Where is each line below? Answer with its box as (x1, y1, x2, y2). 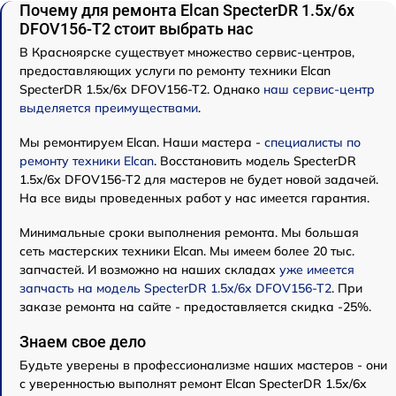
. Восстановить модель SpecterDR (154, 153, 356, 170)
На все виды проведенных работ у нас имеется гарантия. (19, 190, 369, 207)
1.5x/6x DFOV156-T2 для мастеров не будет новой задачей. (19, 171, 378, 188)
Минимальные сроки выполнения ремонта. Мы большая (19, 225, 359, 241)
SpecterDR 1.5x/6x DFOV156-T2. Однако (19, 81, 263, 98)
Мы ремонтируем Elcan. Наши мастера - (19, 134, 264, 151)
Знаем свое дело (19, 332, 146, 352)
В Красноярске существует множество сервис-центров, (19, 44, 354, 61)
